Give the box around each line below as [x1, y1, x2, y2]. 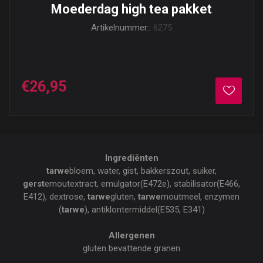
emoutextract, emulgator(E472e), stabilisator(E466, [45, 178, 240, 189]
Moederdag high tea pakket [51, 2, 212, 16]
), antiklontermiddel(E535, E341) [84, 204, 205, 215]
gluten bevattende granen [83, 243, 180, 254]
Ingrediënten [104, 153, 159, 163]
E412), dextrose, [23, 191, 87, 202]
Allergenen [108, 230, 155, 241]
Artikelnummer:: [91, 22, 151, 33]
